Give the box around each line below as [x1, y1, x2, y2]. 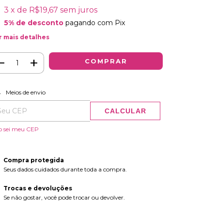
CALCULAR [104, 107, 146, 115]
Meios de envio [5, 89, 46, 96]
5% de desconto [3, 18, 63, 27]
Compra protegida [3, 156, 64, 164]
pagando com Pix [63, 18, 125, 27]
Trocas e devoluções [3, 185, 72, 192]
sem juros [60, 5, 97, 15]
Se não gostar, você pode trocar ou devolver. [3, 194, 125, 201]
